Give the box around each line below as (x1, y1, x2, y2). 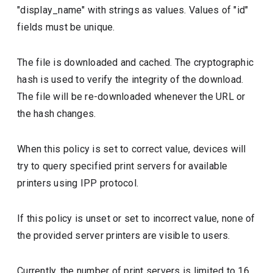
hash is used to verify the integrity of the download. (17, 74, 244, 85)
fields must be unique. (17, 21, 115, 33)
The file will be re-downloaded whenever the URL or (17, 91, 246, 102)
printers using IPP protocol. (17, 177, 139, 189)
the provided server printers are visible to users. (17, 230, 230, 241)
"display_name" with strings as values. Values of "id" (17, 4, 249, 16)
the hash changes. (17, 108, 96, 119)
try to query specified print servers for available (17, 160, 228, 172)
